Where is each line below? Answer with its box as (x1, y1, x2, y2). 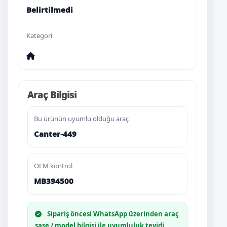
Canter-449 (34, 129, 77, 139)
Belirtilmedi (26, 5, 73, 15)
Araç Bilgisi (27, 89, 77, 101)
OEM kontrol (34, 161, 72, 171)
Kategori (26, 31, 52, 41)
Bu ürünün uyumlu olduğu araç (34, 114, 129, 124)
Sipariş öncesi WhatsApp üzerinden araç (46, 209, 179, 219)
